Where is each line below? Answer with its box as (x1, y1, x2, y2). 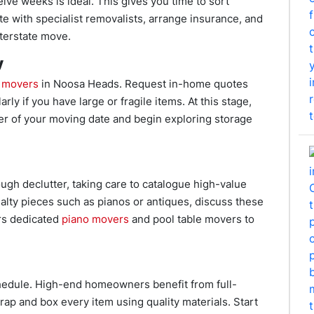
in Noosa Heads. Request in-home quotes (39, 77, 248, 90)
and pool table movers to (129, 212, 254, 226)
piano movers (59, 212, 129, 226)
